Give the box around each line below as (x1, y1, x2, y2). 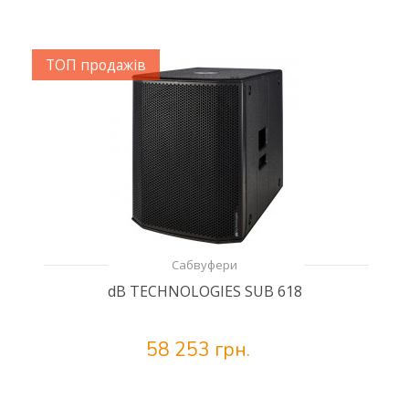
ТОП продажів (46, 55, 146, 75)
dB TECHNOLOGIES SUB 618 (107, 281, 302, 301)
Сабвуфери (172, 257, 237, 273)
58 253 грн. (146, 337, 250, 362)
